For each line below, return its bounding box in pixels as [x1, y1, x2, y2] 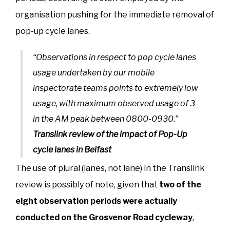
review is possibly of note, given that [15, 179, 159, 189]
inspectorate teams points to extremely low [33, 83, 198, 93]
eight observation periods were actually [15, 196, 177, 206]
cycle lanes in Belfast [33, 144, 111, 155]
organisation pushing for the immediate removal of [15, 9, 214, 20]
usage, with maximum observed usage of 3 [33, 98, 195, 108]
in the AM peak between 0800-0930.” [33, 113, 178, 124]
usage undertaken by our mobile [33, 67, 155, 78]
